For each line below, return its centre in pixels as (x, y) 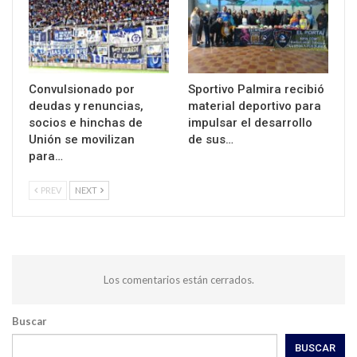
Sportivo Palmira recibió (256, 89)
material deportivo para (255, 106)
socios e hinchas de (86, 122)
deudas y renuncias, (86, 106)
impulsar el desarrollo (250, 122)
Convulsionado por (82, 89)
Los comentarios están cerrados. (178, 279)
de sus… (211, 139)
